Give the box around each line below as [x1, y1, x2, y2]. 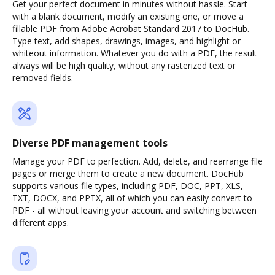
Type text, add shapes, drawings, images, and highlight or [12, 35, 241, 47]
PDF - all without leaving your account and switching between [12, 204, 257, 216]
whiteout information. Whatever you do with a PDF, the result [12, 47, 257, 59]
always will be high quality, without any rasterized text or [12, 60, 236, 71]
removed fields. [12, 72, 73, 83]
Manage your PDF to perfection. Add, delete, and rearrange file [12, 155, 263, 167]
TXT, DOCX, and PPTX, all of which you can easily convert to [12, 192, 252, 204]
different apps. [12, 217, 69, 228]
